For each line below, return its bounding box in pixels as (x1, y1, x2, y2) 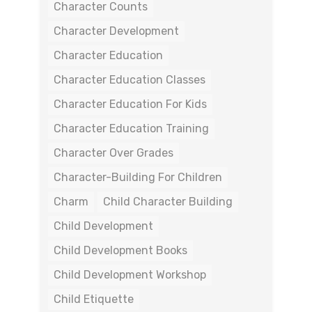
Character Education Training (54, 122, 209, 135)
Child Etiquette (54, 292, 134, 306)
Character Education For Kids (54, 97, 207, 111)
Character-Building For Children (54, 171, 222, 184)
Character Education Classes (54, 73, 205, 86)
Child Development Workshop (54, 268, 206, 281)
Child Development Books (54, 244, 187, 257)
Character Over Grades (54, 146, 173, 159)
